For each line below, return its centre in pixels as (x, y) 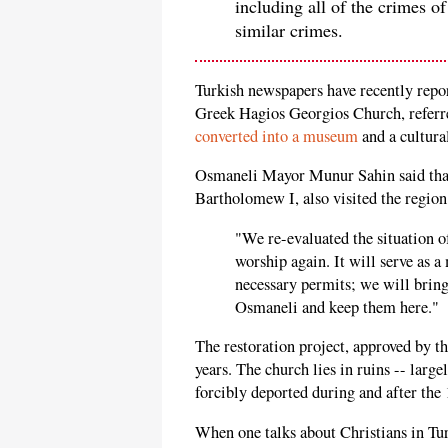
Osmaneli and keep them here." (337, 306)
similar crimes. (289, 30)
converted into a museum (276, 135)
